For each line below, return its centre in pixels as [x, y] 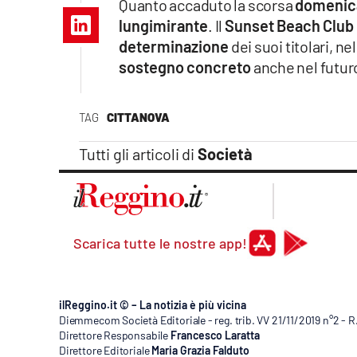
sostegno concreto [185, 67]
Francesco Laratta [215, 335]
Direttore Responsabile [114, 335]
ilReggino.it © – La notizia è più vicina [153, 305]
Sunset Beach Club [289, 26]
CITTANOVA [138, 118]
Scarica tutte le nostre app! [160, 243]
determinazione [174, 47]
